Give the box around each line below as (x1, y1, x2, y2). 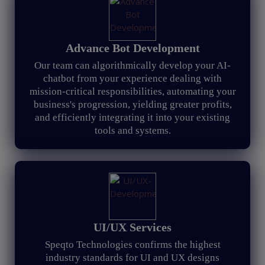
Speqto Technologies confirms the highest (44, 239, 221, 250)
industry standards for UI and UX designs (46, 252, 219, 263)
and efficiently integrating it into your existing (35, 112, 230, 123)
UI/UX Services (93, 221, 172, 234)
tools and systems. (94, 125, 171, 136)
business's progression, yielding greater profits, (33, 99, 232, 110)
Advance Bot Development (65, 41, 200, 54)
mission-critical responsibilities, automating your (29, 86, 236, 97)
